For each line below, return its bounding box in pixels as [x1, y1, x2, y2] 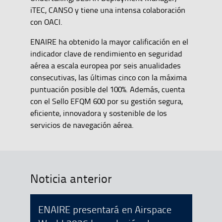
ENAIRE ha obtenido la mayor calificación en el [30, 36, 188, 48]
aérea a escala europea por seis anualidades [30, 60, 181, 71]
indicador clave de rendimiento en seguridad [30, 48, 182, 59]
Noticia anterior [30, 170, 112, 187]
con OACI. [30, 16, 64, 28]
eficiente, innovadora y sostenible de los [30, 108, 167, 119]
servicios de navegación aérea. [30, 119, 134, 131]
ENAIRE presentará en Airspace [38, 202, 171, 217]
